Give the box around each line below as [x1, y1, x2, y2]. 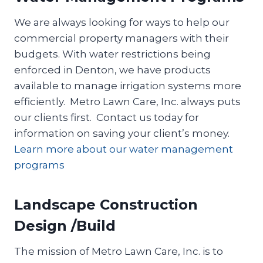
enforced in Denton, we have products [14, 63, 211, 76]
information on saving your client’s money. [14, 127, 230, 139]
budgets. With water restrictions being [14, 48, 211, 60]
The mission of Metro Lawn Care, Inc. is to [14, 245, 223, 257]
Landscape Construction [14, 195, 198, 213]
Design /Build [14, 217, 116, 234]
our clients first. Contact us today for [14, 111, 199, 123]
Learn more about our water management [14, 143, 233, 155]
